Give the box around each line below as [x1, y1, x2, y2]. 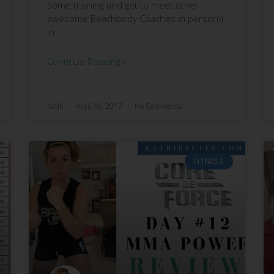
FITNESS [193, 155, 224, 166]
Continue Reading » [47, 54, 127, 67]
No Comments [135, 100, 182, 111]
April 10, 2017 [74, 100, 125, 111]
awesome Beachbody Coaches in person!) [47, 12, 224, 24]
